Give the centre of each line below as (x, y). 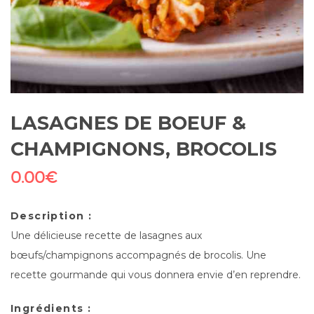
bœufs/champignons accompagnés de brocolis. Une (138, 255)
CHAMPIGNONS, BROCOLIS (144, 149)
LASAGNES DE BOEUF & (128, 123)
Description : (52, 216)
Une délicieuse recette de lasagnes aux (106, 235)
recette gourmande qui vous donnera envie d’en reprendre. (156, 274)
